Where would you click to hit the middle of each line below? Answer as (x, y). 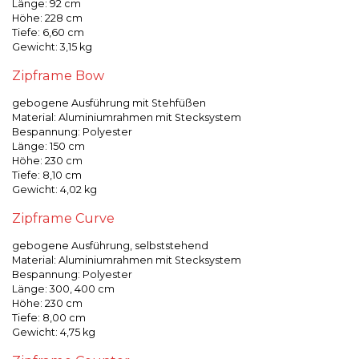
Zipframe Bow (58, 75)
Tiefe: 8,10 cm (47, 175)
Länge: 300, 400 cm (63, 289)
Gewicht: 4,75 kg (54, 332)
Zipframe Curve (63, 218)
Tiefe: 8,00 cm (49, 318)
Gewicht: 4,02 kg (54, 190)
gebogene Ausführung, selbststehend (110, 246)
